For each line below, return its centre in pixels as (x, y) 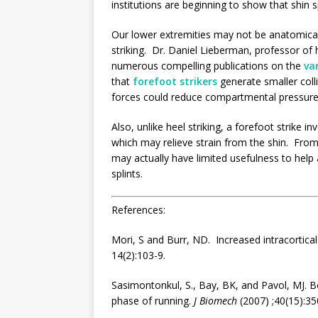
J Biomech (215, 300)
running (172, 300)
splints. (127, 173)
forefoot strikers (175, 81)
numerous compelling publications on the (208, 65)
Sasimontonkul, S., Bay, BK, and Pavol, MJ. (210, 285)
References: (138, 209)
